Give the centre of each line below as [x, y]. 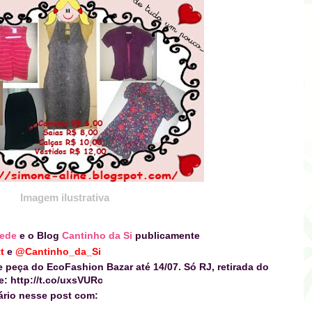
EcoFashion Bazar [91, 266]
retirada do [243, 266]
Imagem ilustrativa [64, 198]
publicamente [167, 236]
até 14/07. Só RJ [174, 266]
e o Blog [39, 236]
